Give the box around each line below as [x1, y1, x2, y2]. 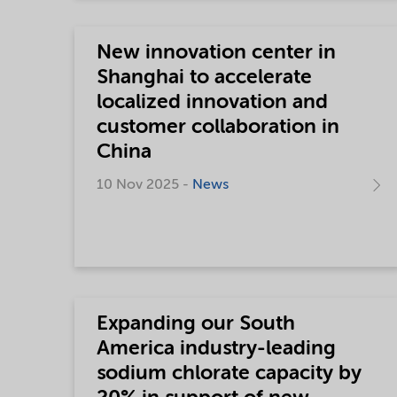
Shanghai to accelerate [97, 67, 312, 88]
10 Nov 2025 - [97, 177, 192, 192]
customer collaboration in [97, 117, 339, 137]
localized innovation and [97, 92, 328, 113]
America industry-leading [97, 338, 336, 359]
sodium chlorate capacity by [97, 362, 362, 384]
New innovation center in [97, 43, 336, 63]
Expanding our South [97, 313, 295, 334]
